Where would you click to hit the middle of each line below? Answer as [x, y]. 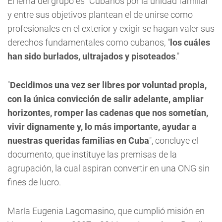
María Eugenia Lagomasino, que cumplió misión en [106, 211]
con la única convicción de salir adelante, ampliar [106, 99]
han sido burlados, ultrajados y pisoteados [91, 56]
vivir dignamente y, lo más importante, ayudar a [102, 127]
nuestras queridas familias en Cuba [78, 140]
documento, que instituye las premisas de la [92, 154]
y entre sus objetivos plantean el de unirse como [100, 15]
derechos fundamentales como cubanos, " [89, 42]
